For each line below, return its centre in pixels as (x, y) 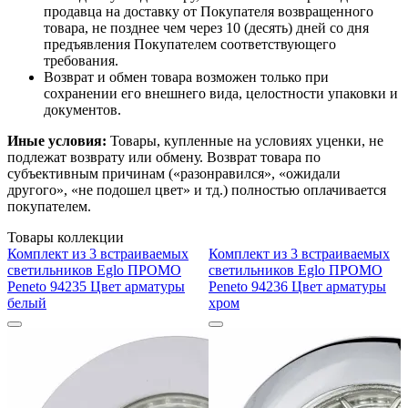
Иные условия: (57, 141)
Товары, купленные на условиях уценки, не (245, 141)
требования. (81, 61)
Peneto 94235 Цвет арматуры (96, 287)
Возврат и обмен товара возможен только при (186, 77)
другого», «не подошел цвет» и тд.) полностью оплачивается (197, 190)
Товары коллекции (66, 238)
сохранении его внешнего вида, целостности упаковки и (221, 94)
